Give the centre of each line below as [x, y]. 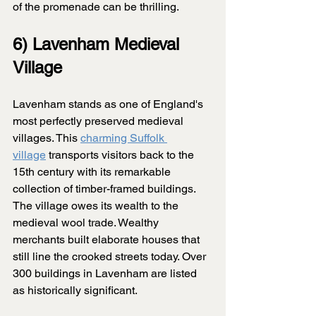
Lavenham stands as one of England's [109, 104]
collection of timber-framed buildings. [105, 189]
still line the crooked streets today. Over [111, 257]
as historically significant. [75, 291]
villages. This [47, 138]
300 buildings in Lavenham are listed [106, 274]
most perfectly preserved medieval [99, 121]
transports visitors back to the [121, 155]
